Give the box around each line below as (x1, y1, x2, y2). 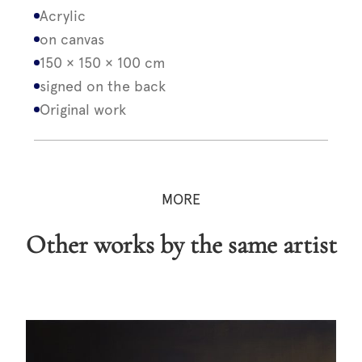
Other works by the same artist (45, 228, 337, 260)
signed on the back (40, 78, 166, 95)
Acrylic (40, 7, 86, 24)
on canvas (40, 31, 105, 48)
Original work (40, 101, 127, 118)
